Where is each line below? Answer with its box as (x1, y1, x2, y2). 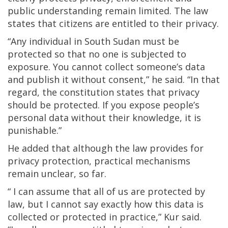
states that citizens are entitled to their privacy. (8, 17, 219, 30)
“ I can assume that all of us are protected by (8, 185, 205, 197)
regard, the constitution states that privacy (8, 85, 199, 98)
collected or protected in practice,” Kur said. (8, 210, 202, 223)
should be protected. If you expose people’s (8, 98, 199, 111)
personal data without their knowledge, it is (8, 111, 201, 124)
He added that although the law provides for (8, 141, 204, 154)
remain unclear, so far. (8, 167, 106, 180)
